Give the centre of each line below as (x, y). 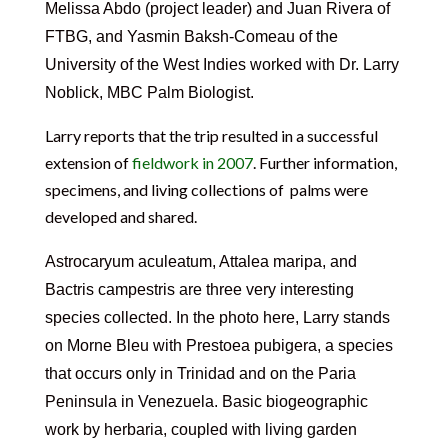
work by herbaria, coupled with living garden (200, 430)
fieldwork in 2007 (192, 163)
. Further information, (324, 163)
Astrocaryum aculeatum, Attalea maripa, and (200, 262)
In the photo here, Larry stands (282, 318)
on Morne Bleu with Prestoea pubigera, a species (218, 346)
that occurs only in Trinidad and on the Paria (200, 374)
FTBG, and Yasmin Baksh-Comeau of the (191, 37)
